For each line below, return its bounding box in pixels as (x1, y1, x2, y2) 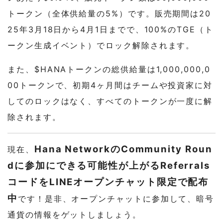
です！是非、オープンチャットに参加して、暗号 (17, 193, 215, 204)
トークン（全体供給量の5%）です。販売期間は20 (7, 8, 212, 18)
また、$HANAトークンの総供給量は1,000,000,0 (7, 64, 211, 74)
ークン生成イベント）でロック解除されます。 (7, 40, 195, 50)
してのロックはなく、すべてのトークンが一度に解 (7, 96, 213, 106)
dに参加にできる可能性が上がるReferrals (7, 159, 211, 171)
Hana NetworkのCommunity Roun (34, 143, 213, 154)
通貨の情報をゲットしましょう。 (7, 209, 141, 220)
